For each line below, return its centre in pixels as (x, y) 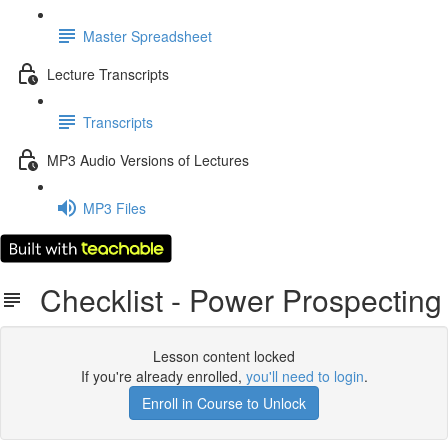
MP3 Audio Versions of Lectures (148, 159)
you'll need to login (304, 376)
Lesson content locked (224, 356)
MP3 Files (114, 207)
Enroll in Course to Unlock (224, 403)
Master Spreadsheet (147, 35)
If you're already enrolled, (163, 376)
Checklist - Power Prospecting (233, 299)
